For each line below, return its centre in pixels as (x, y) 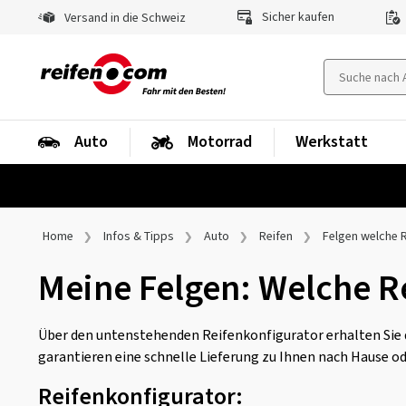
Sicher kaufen (297, 17)
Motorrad (220, 142)
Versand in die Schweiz (124, 18)
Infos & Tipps (139, 237)
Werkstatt (332, 142)
